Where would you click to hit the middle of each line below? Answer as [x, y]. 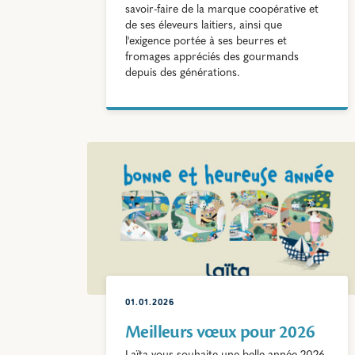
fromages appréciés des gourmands [212, 58]
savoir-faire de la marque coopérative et [222, 10]
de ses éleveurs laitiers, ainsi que [204, 26]
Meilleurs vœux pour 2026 [220, 332]
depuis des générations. [183, 74]
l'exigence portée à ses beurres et [206, 42]
